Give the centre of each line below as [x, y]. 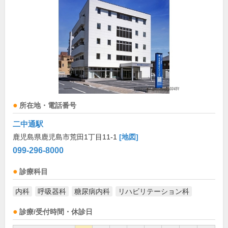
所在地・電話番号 [48, 106]
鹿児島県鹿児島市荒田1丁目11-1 [66, 137]
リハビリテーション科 [154, 191]
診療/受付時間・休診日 [56, 212]
